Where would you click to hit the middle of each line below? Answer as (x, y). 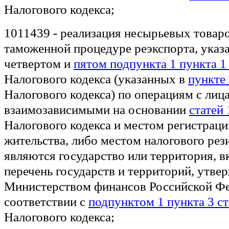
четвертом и (39, 63)
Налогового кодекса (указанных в (96, 79)
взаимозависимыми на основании (97, 109)
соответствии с (46, 201)
